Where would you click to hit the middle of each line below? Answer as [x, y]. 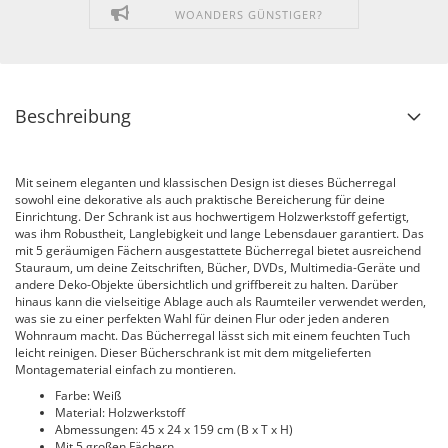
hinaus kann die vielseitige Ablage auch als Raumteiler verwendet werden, [220, 301]
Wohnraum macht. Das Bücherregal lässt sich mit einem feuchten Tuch [212, 335]
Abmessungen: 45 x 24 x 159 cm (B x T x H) [174, 429]
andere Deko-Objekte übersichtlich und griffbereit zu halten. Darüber [206, 284]
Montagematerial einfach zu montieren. [125, 369]
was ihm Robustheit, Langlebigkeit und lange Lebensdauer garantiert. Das [219, 233]
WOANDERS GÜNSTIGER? [248, 14]
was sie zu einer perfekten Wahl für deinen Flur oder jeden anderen [202, 318]
